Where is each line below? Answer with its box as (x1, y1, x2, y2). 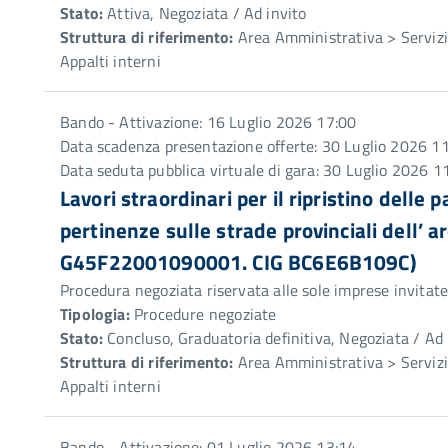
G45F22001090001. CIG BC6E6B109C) (60, 246, 416, 278)
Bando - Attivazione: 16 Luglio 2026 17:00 (60, 110, 357, 134)
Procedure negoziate (129, 302, 277, 326)
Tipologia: (60, 302, 130, 326)
